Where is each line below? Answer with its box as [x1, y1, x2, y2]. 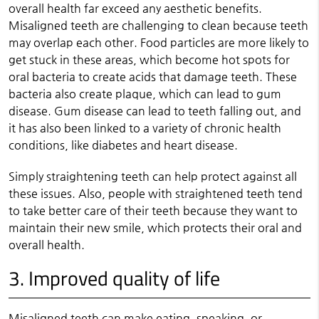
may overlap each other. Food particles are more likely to [8, 36, 309, 49]
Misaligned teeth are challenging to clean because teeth [8, 19, 308, 32]
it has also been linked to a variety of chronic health [8, 121, 281, 135]
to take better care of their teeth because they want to [8, 204, 298, 217]
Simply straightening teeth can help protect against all [8, 169, 297, 183]
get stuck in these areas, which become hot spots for [8, 53, 290, 66]
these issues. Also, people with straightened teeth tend [8, 187, 303, 200]
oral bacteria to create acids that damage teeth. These [8, 70, 297, 83]
